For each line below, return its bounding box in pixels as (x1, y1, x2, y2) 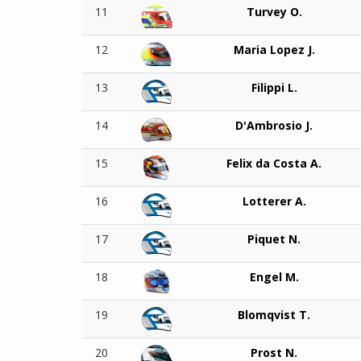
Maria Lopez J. (233, 42, 315, 58)
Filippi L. (251, 80, 297, 96)
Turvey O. (246, 4, 302, 20)
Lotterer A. (242, 193, 306, 210)
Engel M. (249, 269, 299, 285)
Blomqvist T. (238, 307, 310, 323)
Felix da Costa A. (226, 156, 322, 172)
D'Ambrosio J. (235, 118, 313, 134)
